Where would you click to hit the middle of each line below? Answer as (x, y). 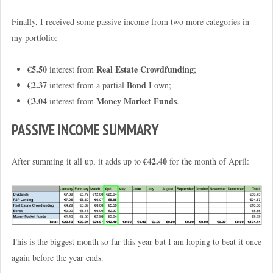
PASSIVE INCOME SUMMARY (85, 129)
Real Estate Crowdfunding (145, 69)
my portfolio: (34, 37)
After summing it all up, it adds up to (77, 161)
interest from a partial (87, 85)
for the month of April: (208, 161)
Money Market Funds (136, 101)
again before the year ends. (57, 258)
